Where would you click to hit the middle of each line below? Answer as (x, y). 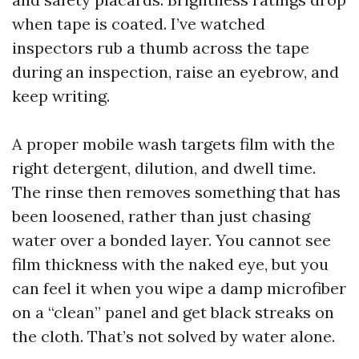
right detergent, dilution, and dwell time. (164, 168)
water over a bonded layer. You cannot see (171, 240)
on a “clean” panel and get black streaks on (173, 312)
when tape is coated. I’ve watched (139, 24)
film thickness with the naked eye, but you (170, 264)
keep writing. (61, 96)
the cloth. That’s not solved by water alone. (173, 336)
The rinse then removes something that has (176, 192)
